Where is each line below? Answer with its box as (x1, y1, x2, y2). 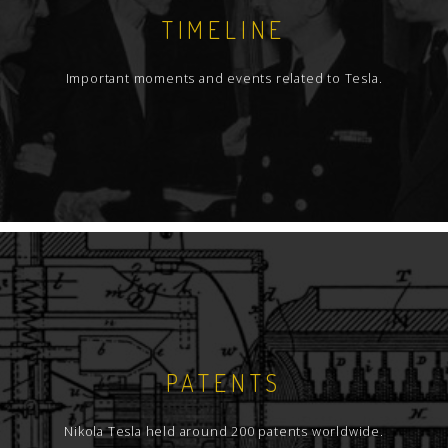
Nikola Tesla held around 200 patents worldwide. (64, 423, 384, 441)
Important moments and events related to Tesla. (65, 70, 383, 88)
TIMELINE (161, 14, 287, 46)
